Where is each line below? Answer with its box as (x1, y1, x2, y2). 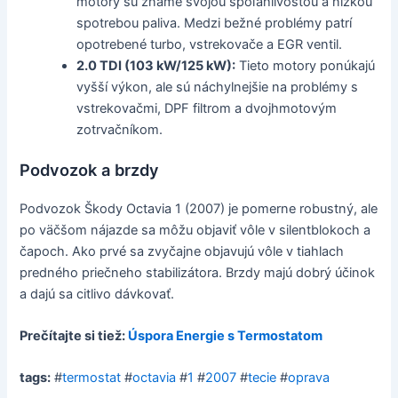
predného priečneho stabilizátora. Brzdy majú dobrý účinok (20, 264, 376, 281)
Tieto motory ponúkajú (235, 57, 376, 74)
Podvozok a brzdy (20, 159, 160, 179)
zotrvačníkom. (76, 121, 163, 138)
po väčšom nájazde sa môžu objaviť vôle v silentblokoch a (20, 221, 371, 238)
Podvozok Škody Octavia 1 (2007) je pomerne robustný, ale (20, 200, 378, 217)
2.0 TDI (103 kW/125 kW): (76, 57, 236, 74)
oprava (288, 370, 330, 386)
